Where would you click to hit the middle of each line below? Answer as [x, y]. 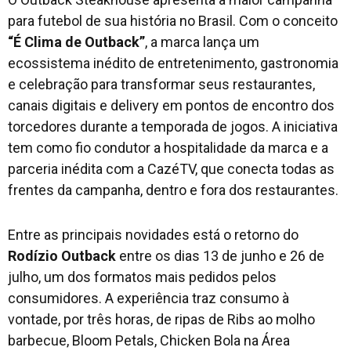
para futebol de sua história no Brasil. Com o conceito [173, 21]
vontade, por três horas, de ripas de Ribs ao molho [161, 320]
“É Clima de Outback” [76, 42]
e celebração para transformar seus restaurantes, [161, 85]
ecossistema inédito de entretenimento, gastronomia [173, 63]
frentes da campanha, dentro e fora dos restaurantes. [173, 190]
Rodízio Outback [62, 256]
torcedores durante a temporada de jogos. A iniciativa [173, 127]
